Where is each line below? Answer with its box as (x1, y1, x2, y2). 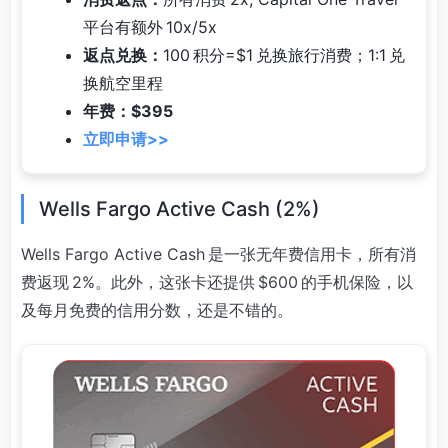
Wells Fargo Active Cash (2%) (39, 197, 320, 221)
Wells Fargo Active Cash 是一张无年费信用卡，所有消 (21, 244, 416, 264)
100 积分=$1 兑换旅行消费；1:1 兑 (163, 45, 405, 66)
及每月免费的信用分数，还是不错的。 (21, 300, 293, 320)
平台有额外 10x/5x (83, 17, 217, 38)
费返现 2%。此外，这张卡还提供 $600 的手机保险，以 (21, 272, 413, 292)
